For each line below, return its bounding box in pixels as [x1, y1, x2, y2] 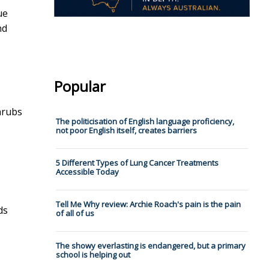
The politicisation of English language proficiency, [55, 116, 234, 127]
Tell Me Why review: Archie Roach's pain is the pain [55, 199, 241, 210]
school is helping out [55, 249, 130, 261]
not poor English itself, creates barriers [55, 125, 197, 136]
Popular [53, 76, 106, 97]
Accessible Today [55, 166, 119, 178]
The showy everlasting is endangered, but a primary [55, 240, 246, 252]
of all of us [55, 208, 94, 219]
